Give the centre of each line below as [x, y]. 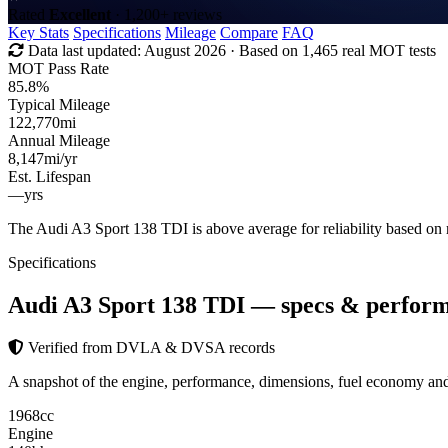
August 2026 [185, 50]
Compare [249, 32]
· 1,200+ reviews [166, 14]
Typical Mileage [59, 104]
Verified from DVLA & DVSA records [149, 347]
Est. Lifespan [49, 176]
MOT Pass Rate [58, 68]
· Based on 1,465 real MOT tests [331, 50]
